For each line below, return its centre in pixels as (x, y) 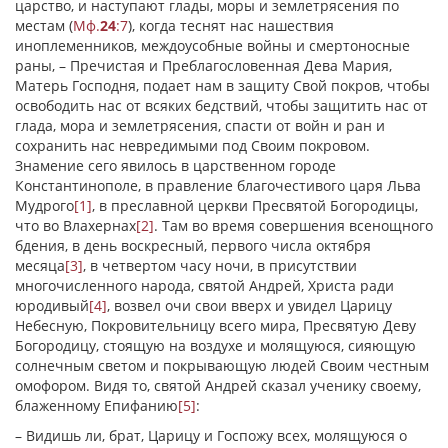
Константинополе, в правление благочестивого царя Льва (218, 185)
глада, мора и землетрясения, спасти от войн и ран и (200, 125)
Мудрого (44, 205)
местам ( (44, 25)
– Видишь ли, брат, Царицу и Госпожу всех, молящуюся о (211, 435)
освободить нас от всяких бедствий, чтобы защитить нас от (221, 105)
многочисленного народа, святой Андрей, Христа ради (204, 285)
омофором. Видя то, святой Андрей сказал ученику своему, (218, 385)
